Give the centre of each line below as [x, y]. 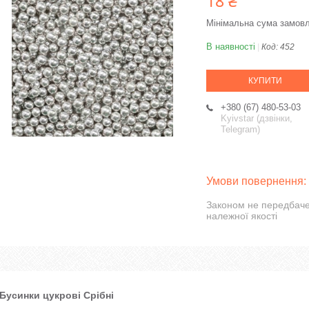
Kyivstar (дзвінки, [257, 119]
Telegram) [240, 130]
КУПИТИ [265, 81]
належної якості [242, 216]
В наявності [231, 47]
